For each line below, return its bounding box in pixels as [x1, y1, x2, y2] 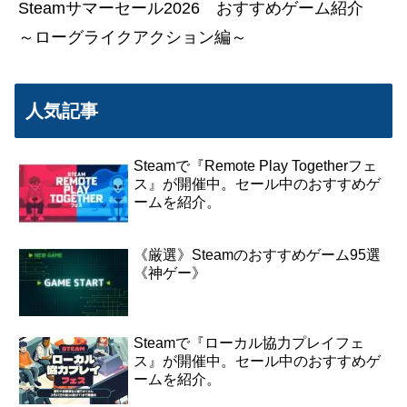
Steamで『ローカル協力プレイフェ [134, 335, 365, 352]
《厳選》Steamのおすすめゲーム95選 [134, 246, 382, 263]
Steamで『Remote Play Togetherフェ [134, 158, 378, 174]
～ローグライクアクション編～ [18, 28, 247, 47]
